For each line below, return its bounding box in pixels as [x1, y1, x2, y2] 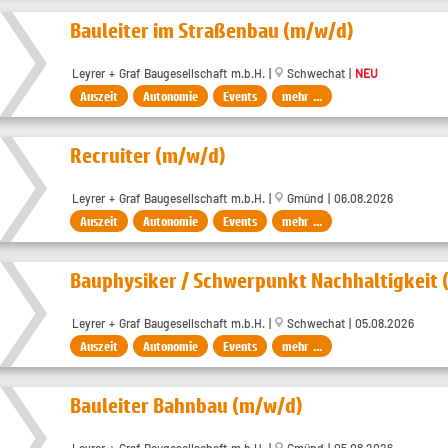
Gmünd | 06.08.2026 [283, 191, 393, 206]
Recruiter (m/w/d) [70, 143, 226, 168]
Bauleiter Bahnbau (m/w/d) [70, 393, 303, 418]
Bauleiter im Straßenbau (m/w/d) [70, 18, 354, 43]
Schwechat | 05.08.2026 [283, 316, 414, 331]
